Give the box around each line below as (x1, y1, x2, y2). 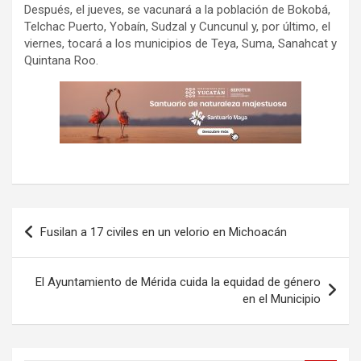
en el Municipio (243, 292, 321, 307)
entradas (11, 259, 93, 284)
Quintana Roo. (24, 53, 98, 68)
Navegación (11, 208, 118, 232)
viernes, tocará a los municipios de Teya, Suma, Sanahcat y (24, 36, 337, 52)
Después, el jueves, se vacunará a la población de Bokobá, (24, 2, 330, 18)
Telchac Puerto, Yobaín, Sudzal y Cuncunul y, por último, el (24, 19, 330, 35)
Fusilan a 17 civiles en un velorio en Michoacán (40, 225, 287, 240)
